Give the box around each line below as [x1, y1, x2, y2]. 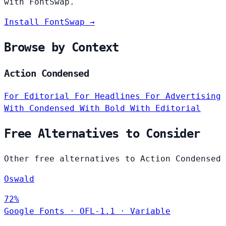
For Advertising [145, 91, 221, 101]
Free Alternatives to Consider [4, 126, 200, 141]
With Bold [80, 103, 130, 113]
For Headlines [75, 91, 145, 101]
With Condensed [4, 103, 80, 113]
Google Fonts [4, 206, 65, 216]
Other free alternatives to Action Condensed [4, 153, 221, 163]
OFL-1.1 [80, 206, 115, 216]
